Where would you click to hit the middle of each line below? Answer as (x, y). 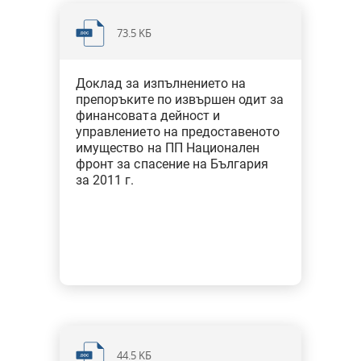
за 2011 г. (105, 180)
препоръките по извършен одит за (180, 100)
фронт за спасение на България (172, 164)
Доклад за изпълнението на (161, 83)
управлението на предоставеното (178, 132)
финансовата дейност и (148, 116)
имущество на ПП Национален (168, 148)
